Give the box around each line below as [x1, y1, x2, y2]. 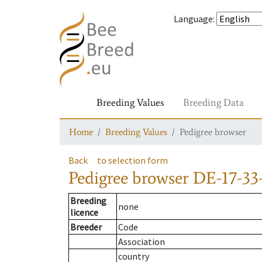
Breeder [70, 221, 102, 233]
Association [118, 236, 165, 248]
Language [174, 13, 213, 25]
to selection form [97, 154, 168, 166]
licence [70, 206, 98, 219]
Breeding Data [183, 96, 244, 109]
